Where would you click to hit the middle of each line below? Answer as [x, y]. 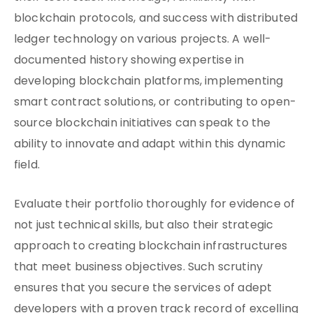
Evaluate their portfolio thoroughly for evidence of [155, 205]
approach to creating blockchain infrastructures [151, 247]
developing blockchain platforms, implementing [149, 82]
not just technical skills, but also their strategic [144, 226]
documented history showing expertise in [129, 61]
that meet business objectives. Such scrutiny [139, 268]
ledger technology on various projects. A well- [143, 40]
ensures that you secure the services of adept [143, 289]
